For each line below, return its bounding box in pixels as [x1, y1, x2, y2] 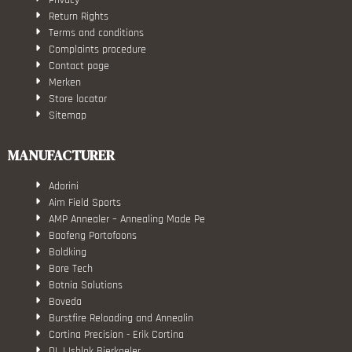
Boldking [49, 244, 87, 259]
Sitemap [49, 108, 87, 123]
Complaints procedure [49, 42, 147, 57]
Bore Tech [49, 261, 93, 276]
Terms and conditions [49, 25, 145, 40]
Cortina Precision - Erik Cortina [49, 327, 185, 342]
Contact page [49, 58, 110, 73]
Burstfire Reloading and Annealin [49, 310, 194, 325]
